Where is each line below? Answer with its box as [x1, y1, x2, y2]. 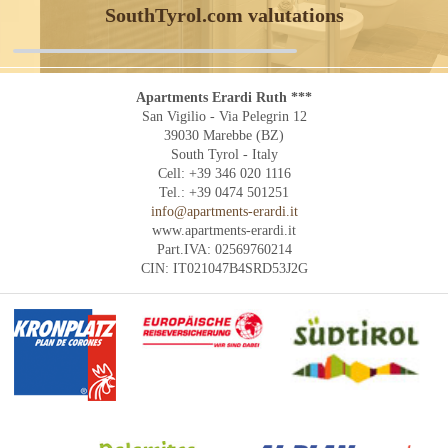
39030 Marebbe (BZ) [164, 127, 284, 143]
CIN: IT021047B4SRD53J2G [140, 260, 308, 276]
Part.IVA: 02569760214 [156, 241, 292, 257]
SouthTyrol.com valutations [104, 4, 344, 27]
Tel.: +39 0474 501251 [159, 184, 289, 200]
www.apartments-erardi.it [152, 222, 296, 238]
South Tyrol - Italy [170, 146, 278, 162]
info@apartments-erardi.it [150, 203, 298, 219]
